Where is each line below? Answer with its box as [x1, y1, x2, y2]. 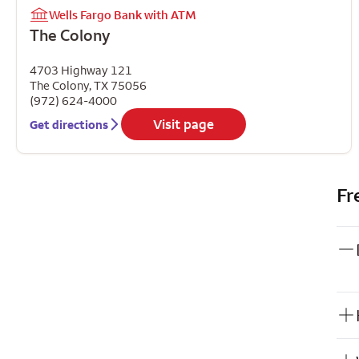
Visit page [153, 115, 214, 133]
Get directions [30, 116, 108, 132]
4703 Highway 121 [30, 63, 132, 78]
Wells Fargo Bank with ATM [49, 7, 196, 22]
